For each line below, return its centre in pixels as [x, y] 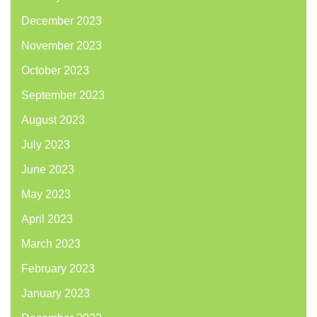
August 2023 [53, 120]
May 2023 [46, 195]
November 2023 [62, 46]
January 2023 [56, 294]
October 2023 [55, 71]
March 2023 [51, 244]
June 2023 [48, 170]
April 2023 [47, 219]
